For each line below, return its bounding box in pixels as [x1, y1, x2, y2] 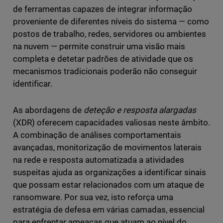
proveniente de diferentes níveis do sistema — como [12, 16, 210, 27]
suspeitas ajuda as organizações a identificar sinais [12, 167, 207, 178]
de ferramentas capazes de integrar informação [12, 4, 193, 14]
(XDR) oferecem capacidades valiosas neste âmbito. [12, 117, 211, 128]
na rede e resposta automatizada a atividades [12, 155, 185, 165]
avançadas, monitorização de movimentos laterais [12, 142, 202, 153]
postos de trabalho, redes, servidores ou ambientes [12, 29, 207, 39]
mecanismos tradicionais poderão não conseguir [12, 66, 198, 77]
